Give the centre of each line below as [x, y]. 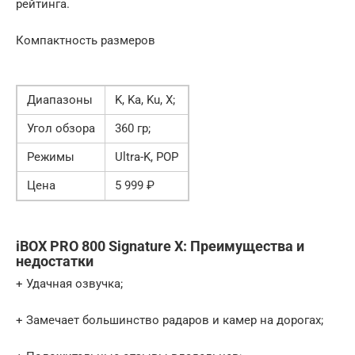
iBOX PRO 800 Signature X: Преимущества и [160, 246]
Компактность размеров [86, 40]
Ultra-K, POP [147, 157]
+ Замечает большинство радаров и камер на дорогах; [170, 320]
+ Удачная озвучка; [69, 283]
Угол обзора [61, 128]
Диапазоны [60, 99]
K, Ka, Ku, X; [145, 99]
